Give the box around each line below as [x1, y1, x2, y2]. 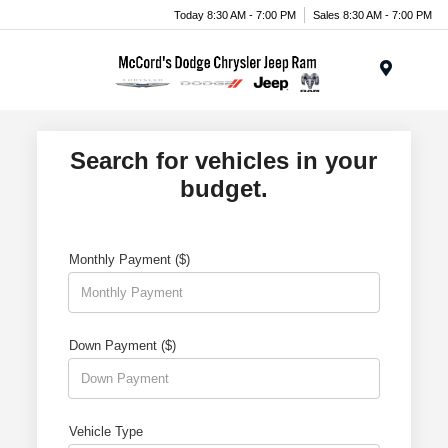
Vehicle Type [69, 424, 144, 439]
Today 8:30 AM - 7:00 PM [174, 8, 296, 21]
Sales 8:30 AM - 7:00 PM [313, 8, 432, 21]
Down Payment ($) [69, 338, 177, 353]
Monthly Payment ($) [69, 252, 191, 267]
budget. [179, 175, 268, 202]
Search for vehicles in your [70, 147, 378, 174]
